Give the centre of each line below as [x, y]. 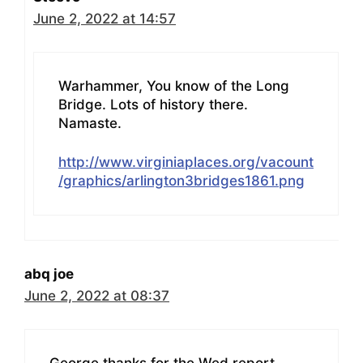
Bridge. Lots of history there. [153, 104]
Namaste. [90, 123]
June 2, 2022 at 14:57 [105, 19]
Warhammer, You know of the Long [174, 85]
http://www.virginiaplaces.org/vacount [186, 162]
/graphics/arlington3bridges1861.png [181, 181]
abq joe [49, 274]
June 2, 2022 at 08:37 [97, 296]
